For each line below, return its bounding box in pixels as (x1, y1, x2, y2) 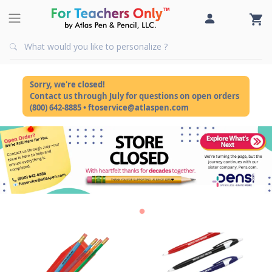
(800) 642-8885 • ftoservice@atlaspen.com (30, 102, 189, 113)
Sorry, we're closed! (30, 79, 106, 90)
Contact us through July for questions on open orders (30, 90, 240, 101)
